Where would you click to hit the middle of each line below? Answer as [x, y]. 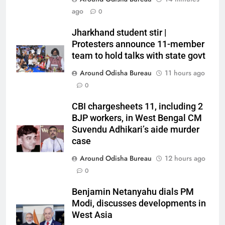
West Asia [92, 215]
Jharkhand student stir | [119, 33]
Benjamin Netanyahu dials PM [133, 192]
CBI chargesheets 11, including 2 [137, 106]
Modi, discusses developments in [139, 203]
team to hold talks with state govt [139, 56]
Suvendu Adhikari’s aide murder [136, 130]
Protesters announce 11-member [138, 44]
